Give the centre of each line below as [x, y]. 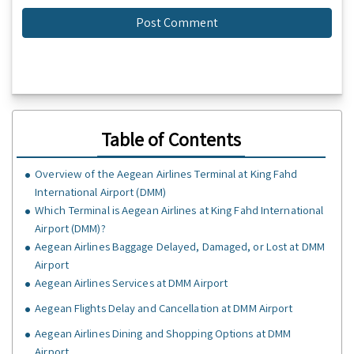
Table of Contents [171, 139]
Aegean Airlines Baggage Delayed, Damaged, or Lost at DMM [180, 247]
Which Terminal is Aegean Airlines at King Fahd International [179, 210]
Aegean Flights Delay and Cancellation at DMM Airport [164, 308]
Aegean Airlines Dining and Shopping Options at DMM [163, 333]
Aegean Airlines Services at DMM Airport [132, 283]
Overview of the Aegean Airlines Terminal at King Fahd [166, 174]
